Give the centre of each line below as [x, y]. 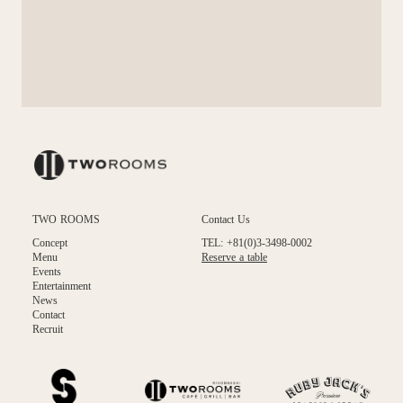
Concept [50, 243]
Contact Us [226, 219]
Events [47, 272]
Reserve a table [234, 257]
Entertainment [62, 286]
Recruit [48, 329]
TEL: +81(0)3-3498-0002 [257, 243]
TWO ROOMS [66, 219]
